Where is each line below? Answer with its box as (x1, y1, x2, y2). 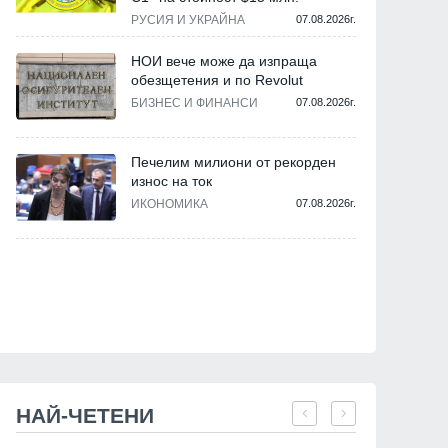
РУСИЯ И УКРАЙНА (131, 13, 245, 28)
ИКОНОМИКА (131, 197, 208, 212)
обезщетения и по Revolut (131, 72, 303, 89)
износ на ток (131, 173, 212, 190)
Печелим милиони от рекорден (131, 154, 336, 171)
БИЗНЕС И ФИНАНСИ (131, 96, 258, 111)
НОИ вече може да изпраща (131, 53, 317, 70)
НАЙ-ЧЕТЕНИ (16, 404, 154, 428)
